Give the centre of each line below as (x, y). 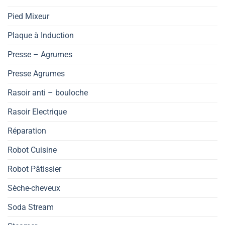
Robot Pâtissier (34, 169)
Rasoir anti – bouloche (48, 92)
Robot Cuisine (32, 150)
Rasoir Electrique (37, 111)
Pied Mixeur (28, 16)
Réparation (27, 131)
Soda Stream (31, 207)
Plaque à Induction (41, 35)
